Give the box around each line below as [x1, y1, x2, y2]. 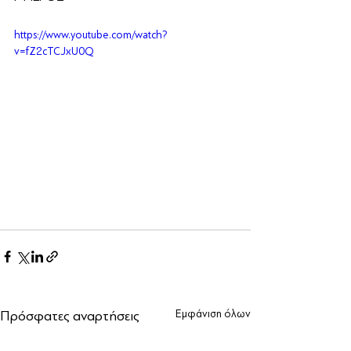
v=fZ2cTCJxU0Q [14, 45, 94, 57]
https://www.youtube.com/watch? [14, 28, 168, 41]
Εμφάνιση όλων [175, 308, 251, 320]
